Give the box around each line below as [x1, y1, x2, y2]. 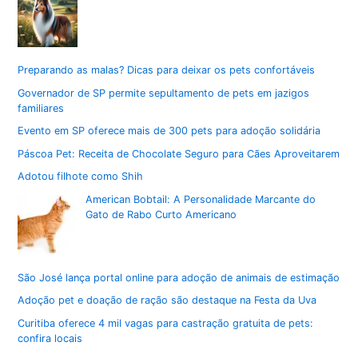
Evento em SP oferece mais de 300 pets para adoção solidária [18, 125, 321, 137]
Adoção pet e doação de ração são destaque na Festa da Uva [18, 294, 317, 307]
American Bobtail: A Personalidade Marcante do [86, 193, 316, 205]
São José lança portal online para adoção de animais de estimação [18, 271, 340, 284]
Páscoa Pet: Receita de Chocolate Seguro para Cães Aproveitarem [18, 147, 340, 160]
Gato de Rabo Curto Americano [86, 208, 237, 221]
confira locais [18, 332, 83, 345]
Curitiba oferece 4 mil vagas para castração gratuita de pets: [18, 317, 314, 330]
